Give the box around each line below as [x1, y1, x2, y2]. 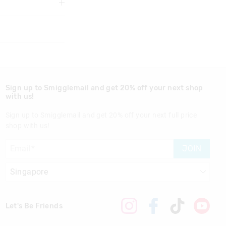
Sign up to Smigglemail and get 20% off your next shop [5, 84, 203, 93]
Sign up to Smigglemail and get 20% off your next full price [5, 111, 197, 120]
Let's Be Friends [5, 201, 63, 210]
